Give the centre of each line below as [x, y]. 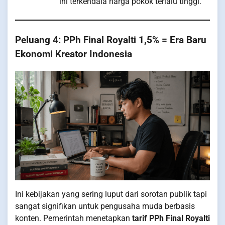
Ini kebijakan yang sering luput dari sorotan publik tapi [111, 194]
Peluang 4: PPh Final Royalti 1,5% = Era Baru [111, 40]
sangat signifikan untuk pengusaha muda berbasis [105, 206]
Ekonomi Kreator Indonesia [74, 54]
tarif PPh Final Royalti [171, 218]
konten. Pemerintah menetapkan [74, 218]
